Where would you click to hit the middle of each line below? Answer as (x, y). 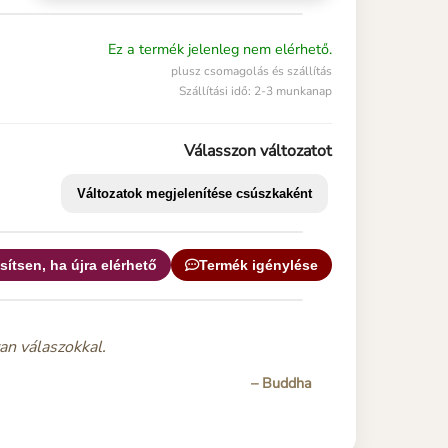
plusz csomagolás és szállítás (251, 70)
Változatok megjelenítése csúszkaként (194, 193)
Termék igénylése (258, 264)
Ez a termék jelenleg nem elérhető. (220, 48)
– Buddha (281, 382)
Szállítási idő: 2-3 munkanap (255, 90)
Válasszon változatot (258, 150)
